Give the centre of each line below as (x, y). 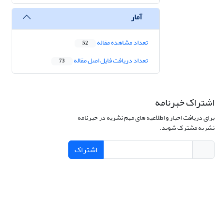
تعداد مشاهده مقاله (122, 43)
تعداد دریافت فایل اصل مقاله (110, 61)
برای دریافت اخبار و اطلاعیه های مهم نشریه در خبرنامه (146, 118)
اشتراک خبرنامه (185, 103)
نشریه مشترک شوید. (187, 128)
